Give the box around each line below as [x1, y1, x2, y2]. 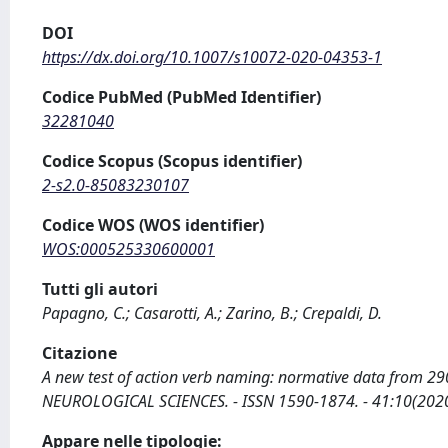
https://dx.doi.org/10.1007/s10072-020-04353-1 [42, 46, 382, 68]
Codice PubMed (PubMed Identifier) [42, 86, 321, 108]
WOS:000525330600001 [42, 238, 215, 260]
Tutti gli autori [42, 278, 158, 300]
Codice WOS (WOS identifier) [42, 214, 264, 236]
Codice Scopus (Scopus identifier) [42, 150, 302, 172]
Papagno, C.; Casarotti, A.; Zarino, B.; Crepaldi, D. [42, 302, 382, 324]
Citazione [42, 342, 117, 364]
